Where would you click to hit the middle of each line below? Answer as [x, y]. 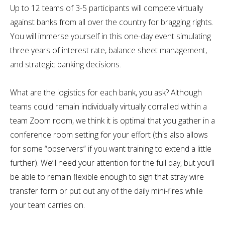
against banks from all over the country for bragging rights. [112, 22]
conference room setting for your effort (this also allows [109, 134]
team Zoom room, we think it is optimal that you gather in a [113, 120]
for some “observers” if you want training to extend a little [111, 148]
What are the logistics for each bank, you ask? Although [106, 92]
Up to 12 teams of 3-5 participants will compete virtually [106, 8]
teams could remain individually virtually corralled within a [108, 106]
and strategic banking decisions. [66, 64]
